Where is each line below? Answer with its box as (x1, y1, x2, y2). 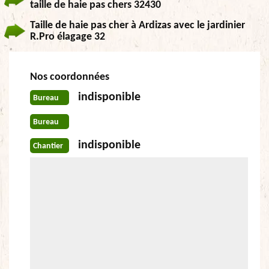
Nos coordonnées (30, 71, 109, 83)
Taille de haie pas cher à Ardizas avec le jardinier (30, 20, 245, 31)
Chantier (33, 141, 63, 151)
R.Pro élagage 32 (30, 31, 105, 43)
